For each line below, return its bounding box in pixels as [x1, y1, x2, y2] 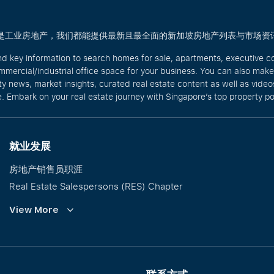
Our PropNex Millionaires [9, 214, 117, 226]
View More [9, 204, 59, 215]
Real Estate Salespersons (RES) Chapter [9, 180, 183, 192]
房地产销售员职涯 [9, 163, 83, 175]
